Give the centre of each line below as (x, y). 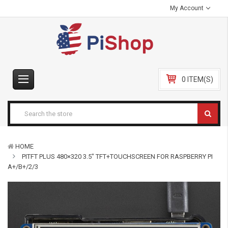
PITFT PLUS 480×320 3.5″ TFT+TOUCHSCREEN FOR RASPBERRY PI (117, 156)
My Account (188, 8)
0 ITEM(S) (197, 79)
